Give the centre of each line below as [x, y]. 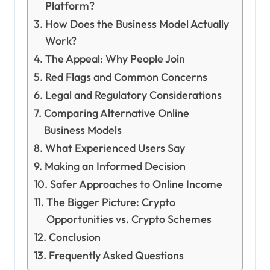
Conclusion [74, 237]
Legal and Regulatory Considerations [133, 95]
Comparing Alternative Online [116, 113]
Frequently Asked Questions [116, 256]
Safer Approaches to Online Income [136, 184]
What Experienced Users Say [115, 148]
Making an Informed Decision [115, 166]
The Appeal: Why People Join [115, 59]
